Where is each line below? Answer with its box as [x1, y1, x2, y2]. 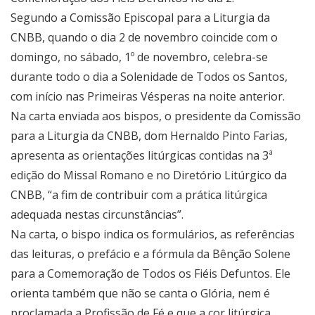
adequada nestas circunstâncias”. [11, 207, 184, 223]
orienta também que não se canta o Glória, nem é [11, 285, 270, 302]
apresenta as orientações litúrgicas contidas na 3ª [11, 148, 273, 164]
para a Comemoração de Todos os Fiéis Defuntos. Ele [11, 266, 290, 282]
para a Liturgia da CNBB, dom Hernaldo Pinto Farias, [11, 128, 288, 144]
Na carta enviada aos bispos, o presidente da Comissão [11, 108, 301, 124]
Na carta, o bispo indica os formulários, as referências [11, 226, 295, 243]
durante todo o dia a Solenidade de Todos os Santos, [11, 69, 288, 85]
